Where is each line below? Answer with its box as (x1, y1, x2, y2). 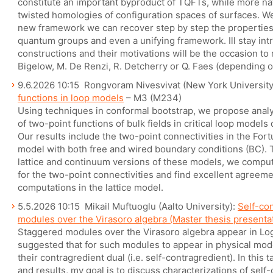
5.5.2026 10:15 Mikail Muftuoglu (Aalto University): (18, 200, 238, 212)
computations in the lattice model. (18, 182, 163, 193)
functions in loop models (18, 92, 124, 104)
